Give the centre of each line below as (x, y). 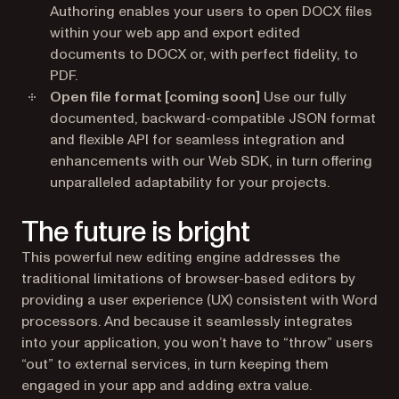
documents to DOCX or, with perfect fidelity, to (204, 54)
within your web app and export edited (175, 33)
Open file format (107, 97)
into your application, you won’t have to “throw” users (197, 342)
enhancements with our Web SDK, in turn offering (211, 161)
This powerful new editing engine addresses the (181, 257)
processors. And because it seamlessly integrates (187, 321)
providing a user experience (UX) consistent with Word (199, 300)
